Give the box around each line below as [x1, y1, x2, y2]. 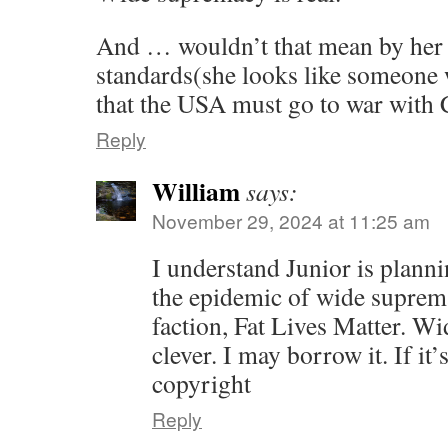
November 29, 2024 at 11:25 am [152, 207, 430, 234]
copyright [152, 366, 251, 400]
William [152, 172, 240, 210]
